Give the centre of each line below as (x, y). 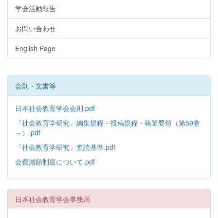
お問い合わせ (36, 28)
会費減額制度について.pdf (55, 162)
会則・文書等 (36, 86)
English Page (35, 48)
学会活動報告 (36, 9)
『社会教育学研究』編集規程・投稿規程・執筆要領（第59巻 (108, 123)
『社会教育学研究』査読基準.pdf (65, 147)
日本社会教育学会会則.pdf (55, 108)
